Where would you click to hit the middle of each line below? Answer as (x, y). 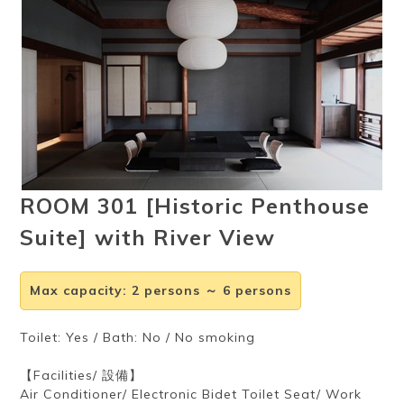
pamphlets (143, 109)
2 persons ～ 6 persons (212, 290)
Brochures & (143, 95)
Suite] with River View (148, 237)
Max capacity (77, 290)
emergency (261, 109)
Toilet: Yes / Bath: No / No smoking (138, 337)
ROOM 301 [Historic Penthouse (195, 206)
